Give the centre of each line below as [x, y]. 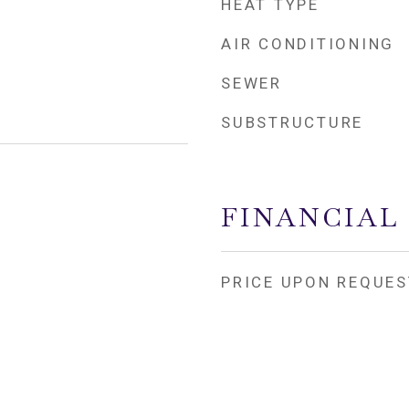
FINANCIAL [310, 217]
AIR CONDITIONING [308, 44]
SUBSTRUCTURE [292, 122]
